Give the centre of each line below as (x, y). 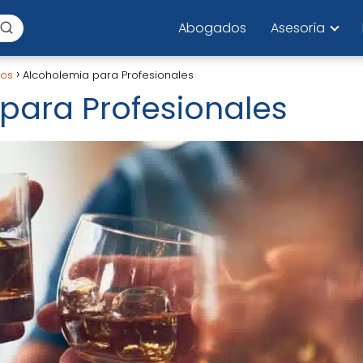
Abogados (212, 28)
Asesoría (298, 28)
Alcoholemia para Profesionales (108, 75)
